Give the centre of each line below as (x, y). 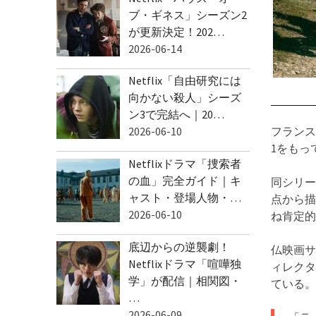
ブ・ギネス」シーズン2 (188, 14)
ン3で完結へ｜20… (176, 115)
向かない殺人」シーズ (185, 98)
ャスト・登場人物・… (185, 197)
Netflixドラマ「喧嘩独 (185, 263)
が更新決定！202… (176, 31)
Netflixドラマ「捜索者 (185, 163)
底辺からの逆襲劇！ (179, 247)
